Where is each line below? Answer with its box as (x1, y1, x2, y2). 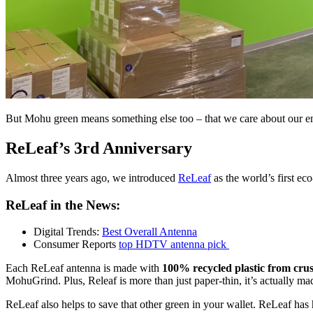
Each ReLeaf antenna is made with (6, 262, 162, 275)
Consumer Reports (34, 238, 119, 251)
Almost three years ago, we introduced (6, 172, 178, 184)
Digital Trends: (34, 226, 102, 238)
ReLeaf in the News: (6, 197, 120, 212)
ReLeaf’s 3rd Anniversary (6, 139, 192, 158)
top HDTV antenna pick (119, 238, 229, 251)
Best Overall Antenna (102, 226, 197, 238)
